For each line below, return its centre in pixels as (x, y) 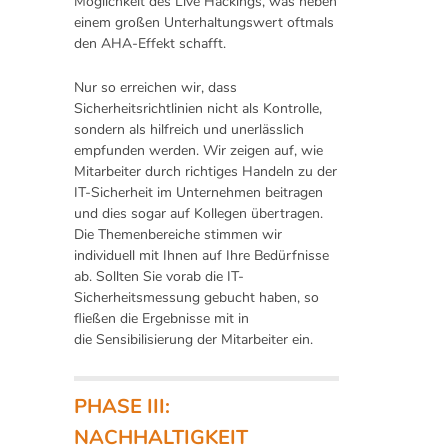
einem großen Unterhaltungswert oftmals (204, 23)
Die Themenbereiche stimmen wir (178, 235)
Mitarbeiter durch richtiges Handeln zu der (205, 172)
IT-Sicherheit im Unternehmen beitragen (198, 193)
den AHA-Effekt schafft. (150, 44)
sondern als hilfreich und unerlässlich (189, 130)
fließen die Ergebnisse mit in (161, 319)
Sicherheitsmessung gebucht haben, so (196, 298)
